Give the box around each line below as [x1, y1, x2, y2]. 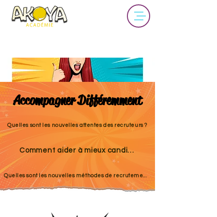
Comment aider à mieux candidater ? [127, 146, 134, 154]
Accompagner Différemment [13, 92, 142, 108]
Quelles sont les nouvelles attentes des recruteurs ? [7, 122, 147, 128]
